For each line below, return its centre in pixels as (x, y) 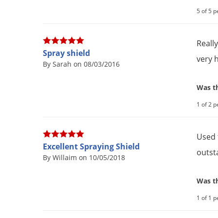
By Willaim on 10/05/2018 (84, 158)
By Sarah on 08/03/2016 (81, 64)
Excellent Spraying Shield (91, 147)
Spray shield (66, 53)
